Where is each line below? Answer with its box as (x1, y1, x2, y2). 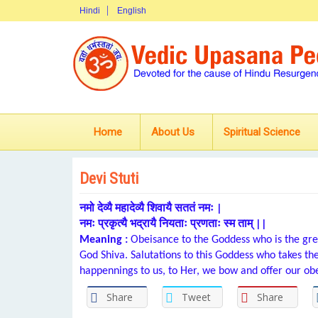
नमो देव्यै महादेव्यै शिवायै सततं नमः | (79, 203, 222, 214)
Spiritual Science (224, 126, 300, 138)
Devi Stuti (79, 170, 138, 187)
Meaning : (79, 234, 128, 246)
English (117, 6, 146, 16)
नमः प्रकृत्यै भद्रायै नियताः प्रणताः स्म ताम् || (79, 219, 267, 230)
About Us (151, 126, 194, 138)
